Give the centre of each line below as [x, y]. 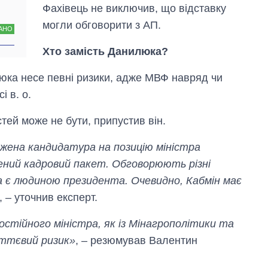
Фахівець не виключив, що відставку [135, 8]
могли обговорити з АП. [102, 25]
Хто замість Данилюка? [106, 51]
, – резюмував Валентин [136, 240]
